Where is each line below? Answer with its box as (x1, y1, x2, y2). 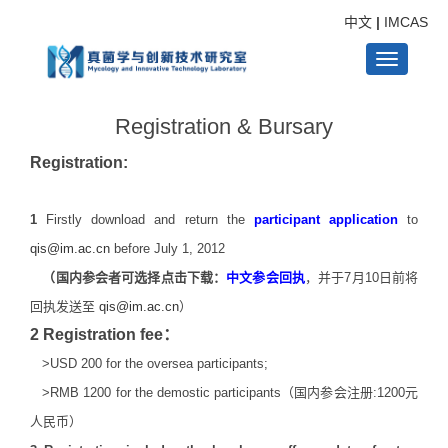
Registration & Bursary (115, 114, 333, 139)
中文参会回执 (226, 270, 305, 285)
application (328, 212, 398, 227)
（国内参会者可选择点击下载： (30, 270, 227, 285)
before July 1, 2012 (110, 241, 225, 256)
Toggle (386, 68, 433, 84)
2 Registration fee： (30, 326, 179, 343)
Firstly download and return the (37, 212, 254, 227)
